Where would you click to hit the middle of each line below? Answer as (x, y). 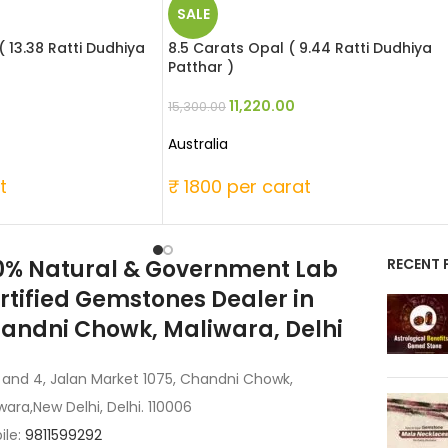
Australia (198, 144)
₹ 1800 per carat (239, 187)
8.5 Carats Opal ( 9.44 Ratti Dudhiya (300, 48)
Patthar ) (201, 67)
